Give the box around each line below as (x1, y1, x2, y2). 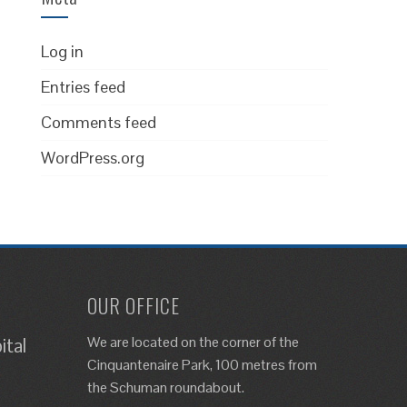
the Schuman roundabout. (86, 378, 244, 397)
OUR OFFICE (86, 291, 180, 320)
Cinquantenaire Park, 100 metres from (86, 355, 317, 374)
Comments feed (41, 112, 157, 133)
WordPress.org (41, 147, 145, 168)
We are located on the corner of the (86, 333, 299, 352)
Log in (41, 41, 84, 62)
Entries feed (41, 76, 126, 97)
